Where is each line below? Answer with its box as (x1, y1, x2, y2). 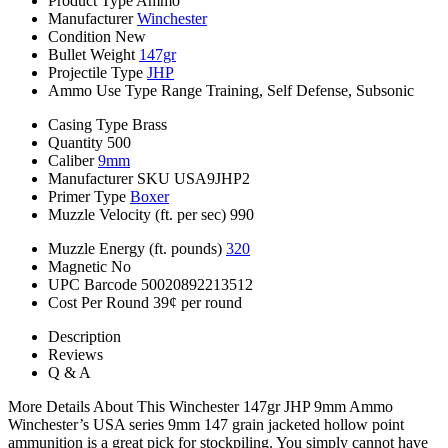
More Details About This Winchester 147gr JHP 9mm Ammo (8, 397, 393, 415)
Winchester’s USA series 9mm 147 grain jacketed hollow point (8, 415, 404, 433)
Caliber (48, 151, 94, 169)
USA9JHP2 (174, 169, 250, 187)
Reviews (48, 345, 103, 363)
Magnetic (48, 257, 107, 275)
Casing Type (48, 115, 128, 133)
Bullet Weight (48, 45, 135, 63)
